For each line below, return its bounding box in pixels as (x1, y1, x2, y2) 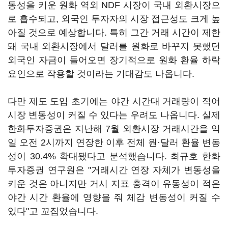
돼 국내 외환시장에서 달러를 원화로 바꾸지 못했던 (8, 41, 220, 51)
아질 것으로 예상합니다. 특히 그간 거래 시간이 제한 (8, 27, 220, 38)
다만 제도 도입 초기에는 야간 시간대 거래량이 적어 (8, 96, 220, 106)
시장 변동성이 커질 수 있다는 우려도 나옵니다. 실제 (8, 110, 220, 120)
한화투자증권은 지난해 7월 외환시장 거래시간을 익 (8, 124, 220, 134)
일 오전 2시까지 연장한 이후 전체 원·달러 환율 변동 (8, 137, 220, 148)
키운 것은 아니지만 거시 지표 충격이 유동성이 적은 (8, 179, 220, 189)
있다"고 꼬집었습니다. (8, 206, 98, 216)
